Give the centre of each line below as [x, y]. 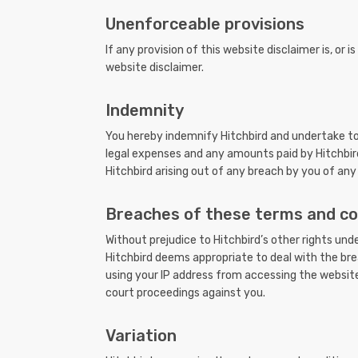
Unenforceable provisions [205, 24]
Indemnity [145, 111]
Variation [141, 336]
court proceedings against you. [185, 293]
